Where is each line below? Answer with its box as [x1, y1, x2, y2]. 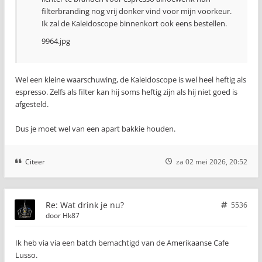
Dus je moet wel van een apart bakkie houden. [15, 123, 175, 134]
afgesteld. [15, 98, 49, 109]
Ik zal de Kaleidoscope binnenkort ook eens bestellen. [42, 18, 227, 29]
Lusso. [15, 249, 37, 260]
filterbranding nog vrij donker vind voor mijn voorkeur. [42, 5, 232, 16]
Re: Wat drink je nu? [46, 199, 124, 211]
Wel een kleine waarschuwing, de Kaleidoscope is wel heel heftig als [15, 74, 246, 85]
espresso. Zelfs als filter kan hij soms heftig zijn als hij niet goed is [15, 86, 237, 97]
